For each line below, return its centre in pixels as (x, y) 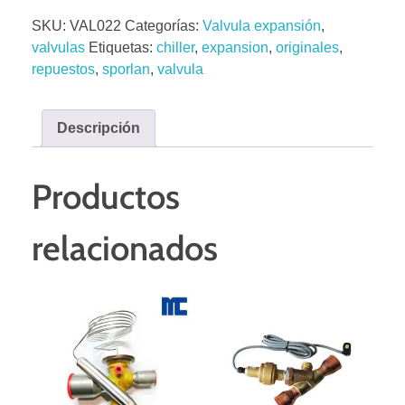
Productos (106, 196)
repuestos (63, 69)
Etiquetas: (122, 47)
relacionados (125, 248)
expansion (235, 47)
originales (307, 47)
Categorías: (164, 25)
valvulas (58, 47)
